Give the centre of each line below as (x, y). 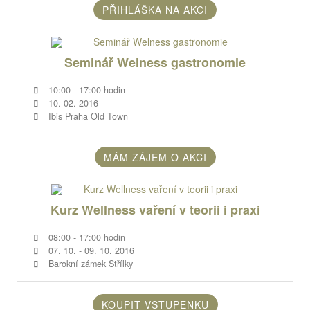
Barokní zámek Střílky (89, 263)
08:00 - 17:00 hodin (85, 237)
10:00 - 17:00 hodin (85, 90)
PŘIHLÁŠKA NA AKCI (155, 9)
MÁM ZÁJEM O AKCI (155, 157)
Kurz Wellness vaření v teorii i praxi (155, 209)
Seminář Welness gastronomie (155, 62)
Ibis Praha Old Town (87, 116)
